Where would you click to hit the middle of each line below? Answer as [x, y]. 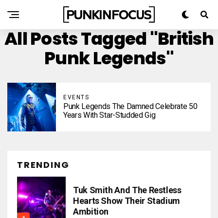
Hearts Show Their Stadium [127, 201]
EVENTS [76, 97]
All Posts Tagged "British [109, 39]
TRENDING [43, 165]
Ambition [91, 211]
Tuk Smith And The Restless [127, 190]
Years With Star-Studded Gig [109, 115]
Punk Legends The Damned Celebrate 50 [130, 106]
